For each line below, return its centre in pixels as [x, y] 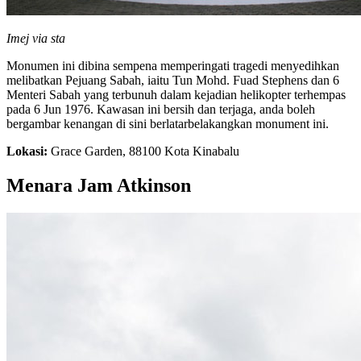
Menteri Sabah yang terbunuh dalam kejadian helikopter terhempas [176, 95]
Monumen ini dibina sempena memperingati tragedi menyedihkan [173, 66]
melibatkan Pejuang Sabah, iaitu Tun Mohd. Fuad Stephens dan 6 [173, 81]
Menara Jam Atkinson [99, 186]
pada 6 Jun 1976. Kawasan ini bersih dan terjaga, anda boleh [161, 110]
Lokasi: [27, 151]
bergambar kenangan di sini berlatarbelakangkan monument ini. [168, 124]
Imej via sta [36, 39]
